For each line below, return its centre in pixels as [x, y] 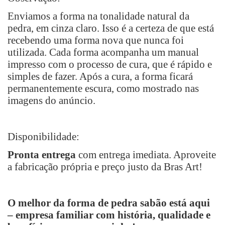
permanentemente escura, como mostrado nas [103, 88]
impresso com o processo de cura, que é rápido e [110, 64]
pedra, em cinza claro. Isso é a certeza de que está [111, 28]
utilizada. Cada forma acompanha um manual [103, 52]
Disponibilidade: [43, 137]
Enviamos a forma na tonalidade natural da [98, 16]
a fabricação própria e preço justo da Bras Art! [105, 167]
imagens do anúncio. [51, 100]
